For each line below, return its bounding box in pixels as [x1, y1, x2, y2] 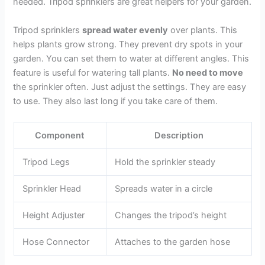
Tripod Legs [22, 157, 70, 168]
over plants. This [168, 24, 238, 35]
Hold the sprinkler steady [115, 157, 216, 168]
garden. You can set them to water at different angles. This [13, 53, 250, 64]
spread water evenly [82, 24, 169, 35]
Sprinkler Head [22, 183, 82, 195]
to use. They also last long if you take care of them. [13, 95, 218, 106]
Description [154, 130, 203, 141]
